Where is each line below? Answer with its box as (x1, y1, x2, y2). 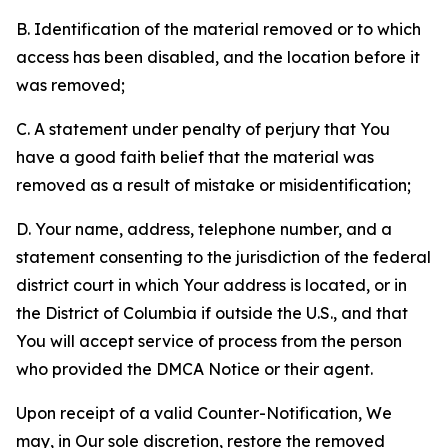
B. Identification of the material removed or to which (16, 19, 421, 39)
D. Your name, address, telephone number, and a (16, 219, 392, 239)
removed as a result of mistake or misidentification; (16, 175, 411, 195)
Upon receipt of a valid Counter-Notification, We (16, 403, 392, 423)
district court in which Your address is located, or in (16, 275, 407, 295)
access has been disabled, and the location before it (16, 47, 420, 67)
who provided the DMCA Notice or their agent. (16, 359, 373, 379)
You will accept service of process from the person (16, 331, 402, 351)
